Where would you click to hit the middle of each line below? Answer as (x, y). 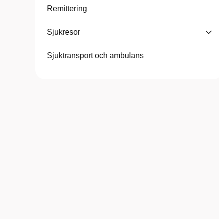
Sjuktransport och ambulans (95, 55)
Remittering (67, 9)
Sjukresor (64, 32)
